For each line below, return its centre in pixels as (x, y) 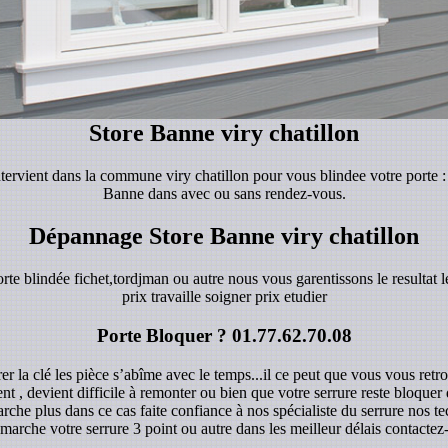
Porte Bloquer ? (164, 335)
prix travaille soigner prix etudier (224, 297)
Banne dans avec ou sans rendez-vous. (224, 194)
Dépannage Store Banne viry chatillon (224, 236)
